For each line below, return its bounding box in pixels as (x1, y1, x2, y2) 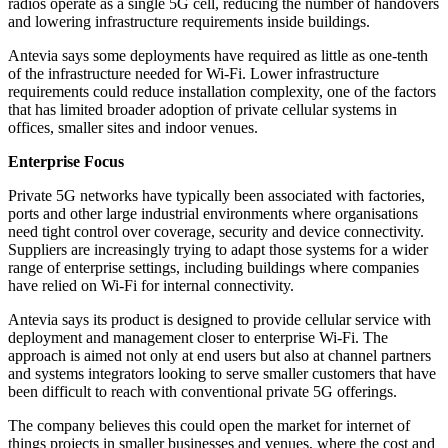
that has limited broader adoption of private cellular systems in (8, 101, 397, 119)
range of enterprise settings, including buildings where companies (8, 259, 419, 277)
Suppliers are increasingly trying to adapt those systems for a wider (8, 241, 428, 259)
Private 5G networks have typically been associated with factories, (8, 187, 425, 205)
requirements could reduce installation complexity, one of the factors (8, 83, 436, 101)
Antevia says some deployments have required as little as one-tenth (8, 47, 428, 65)
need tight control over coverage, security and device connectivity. (8, 223, 424, 241)
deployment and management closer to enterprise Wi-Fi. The (8, 329, 388, 347)
